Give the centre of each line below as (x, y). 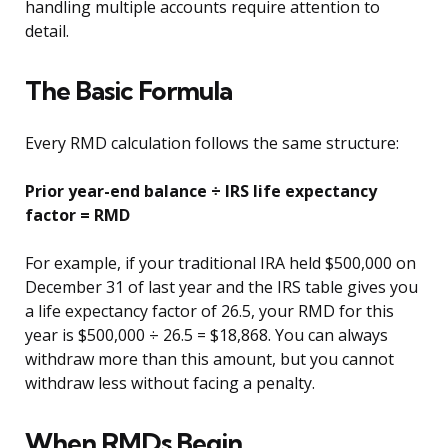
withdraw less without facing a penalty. (170, 383)
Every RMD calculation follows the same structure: (212, 143)
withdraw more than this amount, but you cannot (209, 359)
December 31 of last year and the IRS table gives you (221, 287)
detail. (47, 31)
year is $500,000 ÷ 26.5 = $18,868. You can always (206, 335)
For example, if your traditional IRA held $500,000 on (220, 263)
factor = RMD (77, 215)
